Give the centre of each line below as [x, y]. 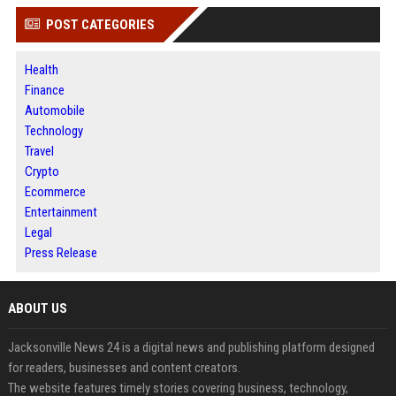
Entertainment [61, 213]
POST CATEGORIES [100, 25]
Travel [39, 152]
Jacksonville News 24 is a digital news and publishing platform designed [191, 348]
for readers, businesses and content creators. [124, 368]
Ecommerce [55, 192]
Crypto [42, 172]
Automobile [54, 111]
